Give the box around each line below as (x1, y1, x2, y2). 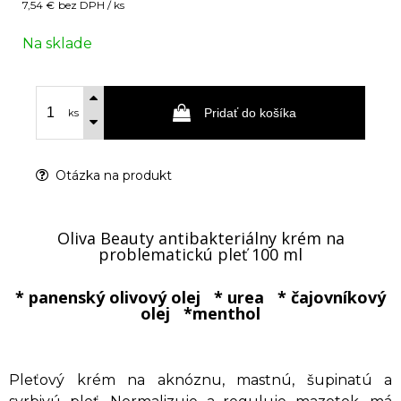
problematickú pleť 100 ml (98, 243, 303, 265)
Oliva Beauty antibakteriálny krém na (56, 227, 345, 249)
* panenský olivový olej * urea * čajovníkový (15, 286, 386, 308)
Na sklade (22, 35, 92, 52)
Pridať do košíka (204, 106, 296, 120)
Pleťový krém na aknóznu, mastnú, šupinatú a (9, 371, 392, 388)
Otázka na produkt (52, 167, 172, 183)
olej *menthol (141, 303, 260, 324)
